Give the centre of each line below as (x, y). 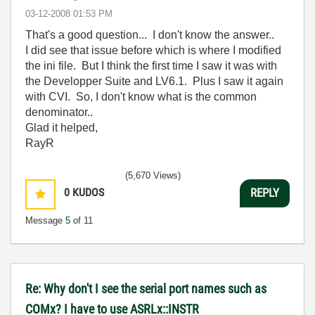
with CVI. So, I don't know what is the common (141, 96)
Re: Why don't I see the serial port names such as (146, 288)
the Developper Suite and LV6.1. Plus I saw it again (154, 81)
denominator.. (59, 112)
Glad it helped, (62, 127)
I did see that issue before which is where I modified (153, 50)
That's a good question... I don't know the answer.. (150, 34)
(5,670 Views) (153, 175)
